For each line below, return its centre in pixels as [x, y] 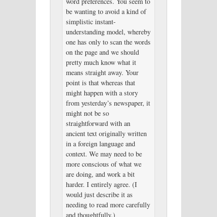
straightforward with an [98, 123]
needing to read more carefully [108, 204]
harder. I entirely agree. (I [101, 184]
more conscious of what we [103, 164]
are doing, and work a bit [100, 174]
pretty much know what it [101, 62]
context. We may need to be [104, 154]
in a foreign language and [100, 143]
